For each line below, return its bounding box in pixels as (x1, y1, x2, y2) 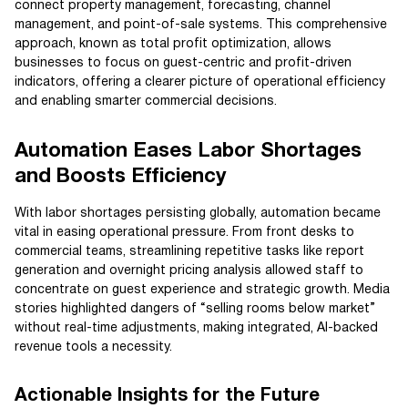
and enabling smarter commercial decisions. (15, 96, 277, 107)
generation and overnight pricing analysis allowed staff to (15, 265, 363, 277)
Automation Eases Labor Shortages (15, 142, 362, 160)
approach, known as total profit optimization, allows (15, 38, 331, 50)
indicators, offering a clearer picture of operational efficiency (15, 76, 385, 88)
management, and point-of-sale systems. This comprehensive (15, 19, 387, 31)
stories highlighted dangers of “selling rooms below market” (15, 303, 375, 315)
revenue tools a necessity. (15, 342, 172, 353)
